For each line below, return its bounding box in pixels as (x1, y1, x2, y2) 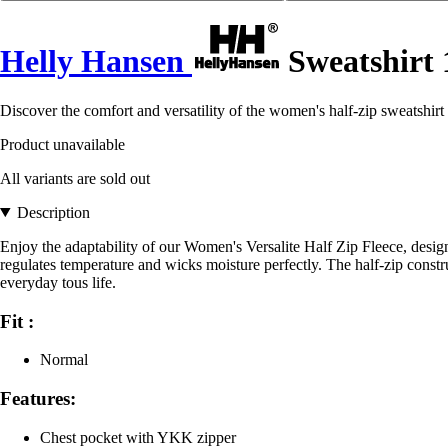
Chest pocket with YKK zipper (40, 428, 236, 446)
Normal (40, 351, 88, 369)
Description (16, 203, 90, 221)
